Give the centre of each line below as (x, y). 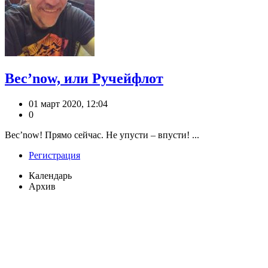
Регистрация (54, 156)
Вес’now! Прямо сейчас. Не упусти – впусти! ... (102, 135)
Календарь (50, 176)
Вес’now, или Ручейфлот (84, 79)
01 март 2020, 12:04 (68, 104)
